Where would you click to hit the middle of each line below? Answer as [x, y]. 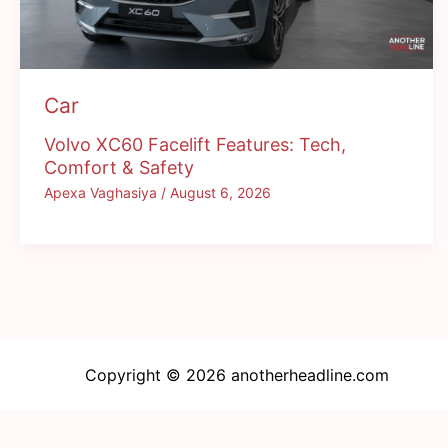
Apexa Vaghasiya [102, 192]
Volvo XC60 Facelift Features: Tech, [195, 145]
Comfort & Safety [119, 168]
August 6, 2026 [220, 192]
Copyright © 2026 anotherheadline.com [237, 374]
